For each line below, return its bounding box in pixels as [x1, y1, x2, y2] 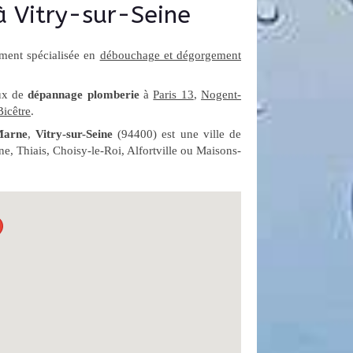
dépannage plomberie [28, 88, 139, 101]
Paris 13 [153, 88, 194, 101]
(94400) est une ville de [113, 128, 242, 140]
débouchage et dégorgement [99, 49, 242, 61]
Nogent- [201, 88, 242, 101]
